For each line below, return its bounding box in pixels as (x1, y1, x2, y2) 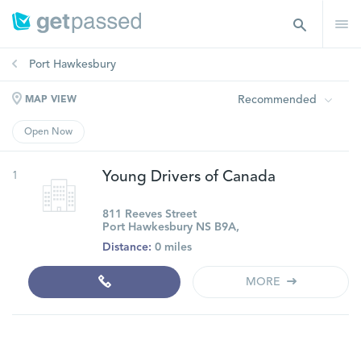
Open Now (24, 127, 73, 137)
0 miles (151, 242, 192, 253)
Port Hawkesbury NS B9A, (102, 222, 239, 233)
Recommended (237, 94, 317, 106)
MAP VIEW (22, 95, 77, 105)
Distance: (102, 242, 151, 253)
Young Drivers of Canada (102, 170, 276, 185)
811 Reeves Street (102, 209, 197, 220)
